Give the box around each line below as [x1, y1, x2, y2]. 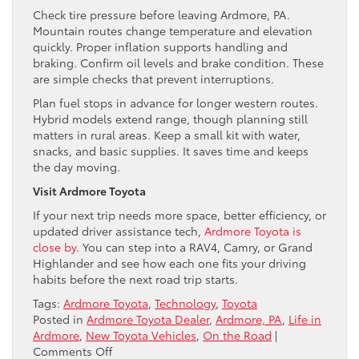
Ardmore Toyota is [204, 222, 301, 239]
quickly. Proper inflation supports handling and [33, 38, 288, 54]
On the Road [203, 326, 272, 343]
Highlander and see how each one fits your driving [33, 254, 306, 271]
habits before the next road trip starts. [33, 270, 241, 287]
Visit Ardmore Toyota [33, 182, 146, 199]
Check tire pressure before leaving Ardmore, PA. [33, 6, 290, 22]
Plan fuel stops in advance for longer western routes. [33, 94, 318, 111]
